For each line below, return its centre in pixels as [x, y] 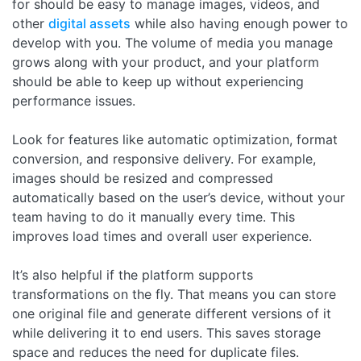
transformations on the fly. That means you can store [174, 295]
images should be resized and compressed [143, 178]
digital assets [89, 24]
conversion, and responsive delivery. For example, [164, 159]
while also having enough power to [239, 24]
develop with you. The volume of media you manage [172, 43]
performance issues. [74, 101]
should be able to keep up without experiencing [158, 82]
